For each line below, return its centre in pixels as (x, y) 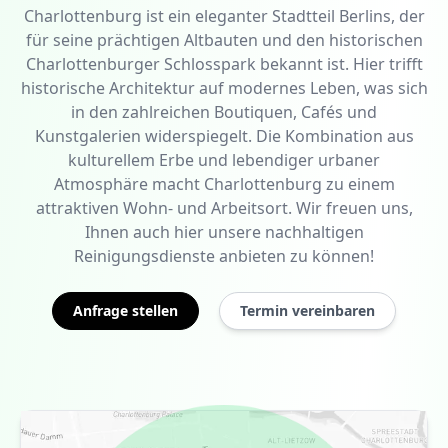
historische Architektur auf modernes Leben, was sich (224, 88)
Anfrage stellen (125, 311)
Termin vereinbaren (307, 311)
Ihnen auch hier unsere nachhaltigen (224, 232)
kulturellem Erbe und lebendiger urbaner (224, 160)
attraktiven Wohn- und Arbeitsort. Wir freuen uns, (224, 208)
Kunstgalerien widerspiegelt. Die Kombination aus (224, 136)
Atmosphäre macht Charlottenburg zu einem (224, 184)
